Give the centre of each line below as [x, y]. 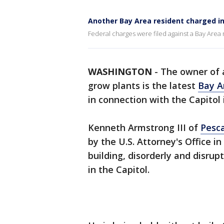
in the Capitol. [119, 169]
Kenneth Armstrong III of [144, 127]
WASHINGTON [120, 71]
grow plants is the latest [143, 85]
